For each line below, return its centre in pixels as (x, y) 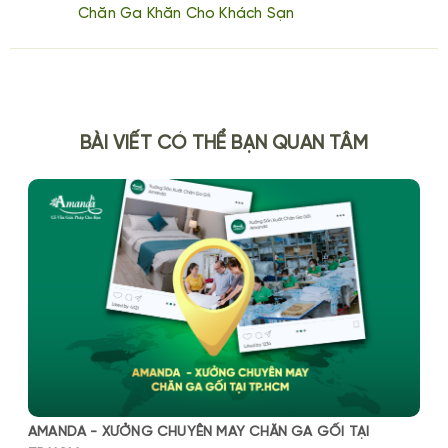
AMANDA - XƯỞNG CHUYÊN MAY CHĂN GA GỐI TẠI (199, 433)
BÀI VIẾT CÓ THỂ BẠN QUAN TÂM (224, 143)
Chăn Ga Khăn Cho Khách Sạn (186, 13)
